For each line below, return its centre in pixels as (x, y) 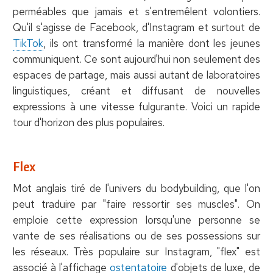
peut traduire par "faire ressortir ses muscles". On (136, 204)
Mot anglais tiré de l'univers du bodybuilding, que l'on (136, 188)
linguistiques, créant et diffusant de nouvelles (136, 90)
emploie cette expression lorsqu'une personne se (136, 220)
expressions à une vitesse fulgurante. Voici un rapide (136, 106)
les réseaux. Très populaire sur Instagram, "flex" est (136, 251)
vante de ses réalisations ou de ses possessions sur (136, 236)
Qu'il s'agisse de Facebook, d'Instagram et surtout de (136, 27)
